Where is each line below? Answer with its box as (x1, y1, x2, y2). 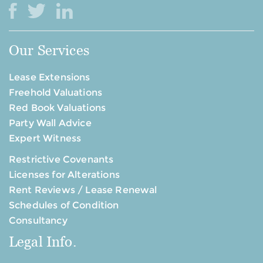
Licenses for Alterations (9, 169, 120, 181)
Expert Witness (9, 133, 82, 144)
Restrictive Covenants (9, 154, 114, 166)
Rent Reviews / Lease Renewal (9, 184, 157, 196)
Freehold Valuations (9, 87, 103, 99)
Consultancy (9, 215, 68, 227)
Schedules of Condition (9, 200, 119, 211)
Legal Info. (9, 233, 76, 251)
